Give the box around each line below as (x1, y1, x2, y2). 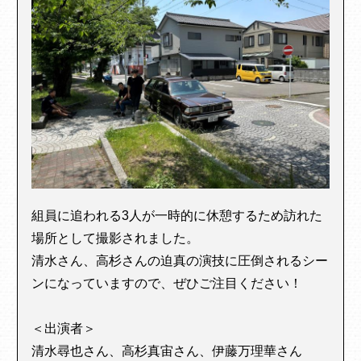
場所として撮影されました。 (31, 230, 200, 245)
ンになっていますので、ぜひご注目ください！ (31, 276, 303, 290)
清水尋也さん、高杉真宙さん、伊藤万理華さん (31, 343, 303, 358)
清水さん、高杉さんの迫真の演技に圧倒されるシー (31, 253, 329, 268)
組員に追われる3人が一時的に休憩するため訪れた (31, 208, 323, 222)
